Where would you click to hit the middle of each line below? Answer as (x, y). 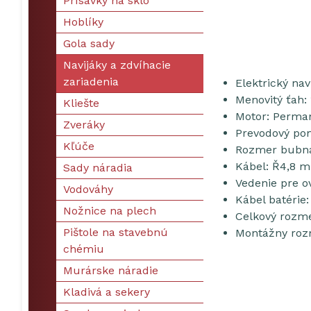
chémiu (84, 249)
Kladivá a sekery (107, 292)
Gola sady (89, 43)
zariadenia (91, 82)
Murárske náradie (111, 270)
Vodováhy (88, 189)
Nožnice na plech (110, 211)
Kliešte (81, 103)
